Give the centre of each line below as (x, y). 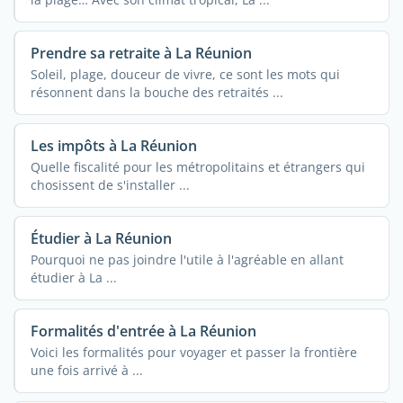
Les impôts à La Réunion (113, 145)
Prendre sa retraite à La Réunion (141, 53)
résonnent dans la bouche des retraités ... (157, 93)
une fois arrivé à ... (86, 370)
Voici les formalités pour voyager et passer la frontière (193, 352)
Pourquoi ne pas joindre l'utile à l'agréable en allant (187, 260)
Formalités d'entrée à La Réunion (143, 331)
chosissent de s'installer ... (110, 185)
